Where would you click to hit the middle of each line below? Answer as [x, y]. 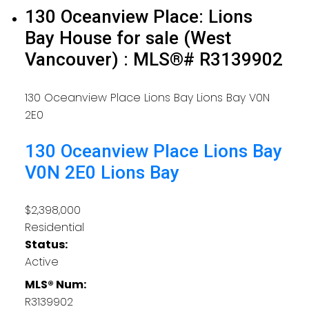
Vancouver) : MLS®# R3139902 [153, 60]
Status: [46, 244]
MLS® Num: [55, 284]
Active [41, 261]
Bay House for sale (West [128, 38]
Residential [54, 227]
